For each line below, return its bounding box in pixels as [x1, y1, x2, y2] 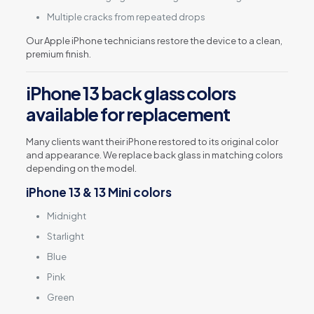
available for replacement [25, 102, 230, 125]
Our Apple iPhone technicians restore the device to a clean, [25, 34, 282, 46]
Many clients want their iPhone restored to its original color [25, 135, 278, 147]
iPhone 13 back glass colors [25, 81, 235, 104]
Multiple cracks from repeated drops [46, 11, 205, 22]
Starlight [46, 230, 84, 242]
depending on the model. [25, 162, 137, 174]
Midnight [46, 210, 86, 221]
